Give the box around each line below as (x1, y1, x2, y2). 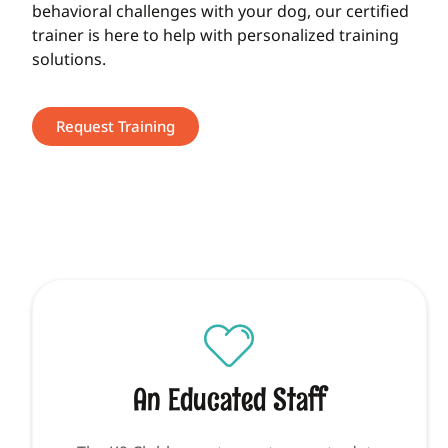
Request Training (56, 115, 175, 136)
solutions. (32, 47, 106, 70)
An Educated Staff (132, 379, 326, 420)
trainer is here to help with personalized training (32, 23, 399, 46)
